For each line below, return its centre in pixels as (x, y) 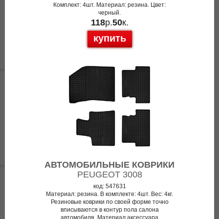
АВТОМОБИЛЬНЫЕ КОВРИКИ (109, 165)
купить (109, 38)
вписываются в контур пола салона (109, 210)
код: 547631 (109, 186)
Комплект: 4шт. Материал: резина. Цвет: (109, 5)
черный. (109, 13)
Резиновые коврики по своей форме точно (109, 202)
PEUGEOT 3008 (109, 175)
